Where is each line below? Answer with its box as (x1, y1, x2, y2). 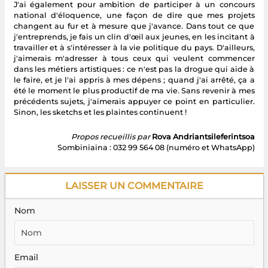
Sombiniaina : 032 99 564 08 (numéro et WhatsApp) (57, 142, 255, 152)
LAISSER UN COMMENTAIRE (65, 179, 203, 191)
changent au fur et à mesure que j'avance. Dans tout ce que (13, 21, 255, 31)
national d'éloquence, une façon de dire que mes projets (13, 10, 255, 20)
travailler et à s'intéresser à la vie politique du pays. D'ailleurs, (13, 42, 255, 52)
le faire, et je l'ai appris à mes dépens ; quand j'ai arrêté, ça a (13, 75, 255, 84)
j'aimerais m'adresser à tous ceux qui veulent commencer (13, 53, 255, 63)
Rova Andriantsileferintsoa (151, 132, 255, 141)
